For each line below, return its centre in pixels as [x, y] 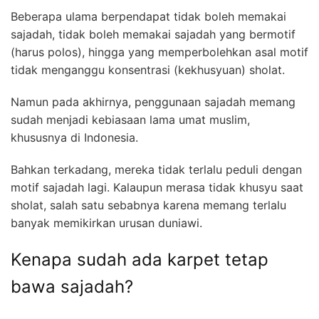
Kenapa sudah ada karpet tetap [140, 259]
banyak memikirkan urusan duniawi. [106, 223]
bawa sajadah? [72, 286]
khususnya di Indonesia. [74, 137]
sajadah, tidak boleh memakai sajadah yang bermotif [153, 34]
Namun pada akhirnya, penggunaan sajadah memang [153, 101]
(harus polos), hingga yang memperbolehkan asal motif [159, 52]
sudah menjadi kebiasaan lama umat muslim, [130, 119]
